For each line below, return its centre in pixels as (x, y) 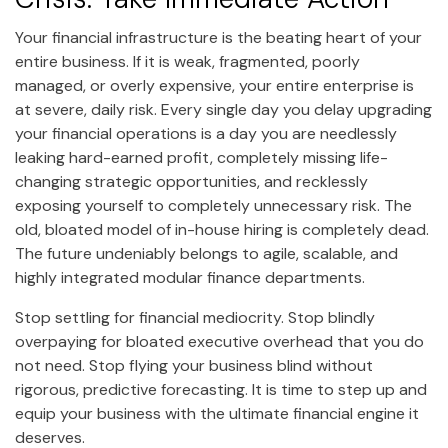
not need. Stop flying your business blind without (194, 365)
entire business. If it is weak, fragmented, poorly (187, 61)
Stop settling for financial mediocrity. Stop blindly (195, 317)
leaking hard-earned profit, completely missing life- (201, 157)
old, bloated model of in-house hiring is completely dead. (222, 229)
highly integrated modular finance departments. (190, 277)
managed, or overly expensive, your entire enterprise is (214, 85)
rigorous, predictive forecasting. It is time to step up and (221, 389)
